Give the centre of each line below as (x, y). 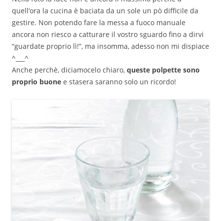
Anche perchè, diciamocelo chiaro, (68, 70)
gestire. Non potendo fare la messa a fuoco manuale (99, 23)
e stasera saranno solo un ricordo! (119, 82)
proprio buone (37, 82)
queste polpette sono (162, 70)
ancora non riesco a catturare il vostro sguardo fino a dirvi (108, 35)
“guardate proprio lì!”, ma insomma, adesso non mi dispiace (110, 46)
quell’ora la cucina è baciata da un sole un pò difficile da (105, 11)
